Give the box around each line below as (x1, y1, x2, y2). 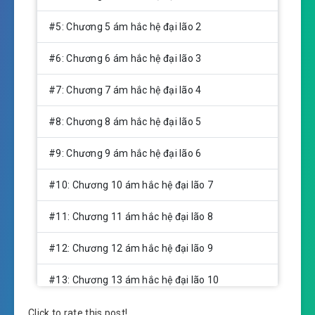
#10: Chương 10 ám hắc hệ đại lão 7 (49, 179, 214, 191)
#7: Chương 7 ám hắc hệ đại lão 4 (49, 84, 202, 96)
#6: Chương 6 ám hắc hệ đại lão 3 (49, 52, 202, 64)
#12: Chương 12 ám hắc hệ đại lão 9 (49, 242, 214, 254)
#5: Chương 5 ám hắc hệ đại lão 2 (49, 20, 202, 32)
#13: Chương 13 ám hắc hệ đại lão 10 (49, 274, 219, 285)
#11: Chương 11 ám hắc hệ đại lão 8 (49, 210, 214, 222)
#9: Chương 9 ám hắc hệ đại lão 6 (49, 147, 202, 159)
